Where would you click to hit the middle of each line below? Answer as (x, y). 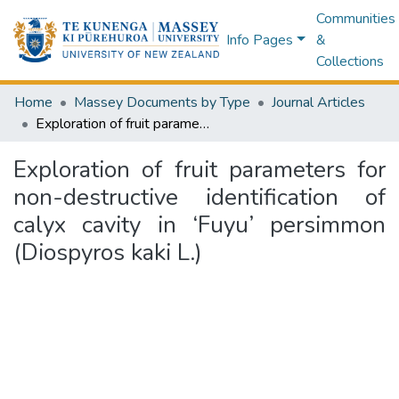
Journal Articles (318, 102)
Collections (350, 61)
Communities (355, 19)
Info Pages (260, 40)
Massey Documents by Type (162, 102)
